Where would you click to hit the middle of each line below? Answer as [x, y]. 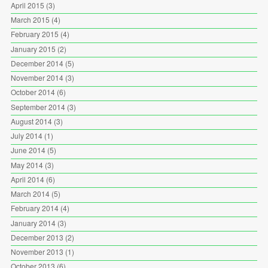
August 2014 [31, 121]
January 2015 [33, 48]
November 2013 [37, 252]
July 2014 [26, 135]
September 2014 [38, 106]
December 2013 [37, 237]
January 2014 [33, 223]
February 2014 [34, 208]
